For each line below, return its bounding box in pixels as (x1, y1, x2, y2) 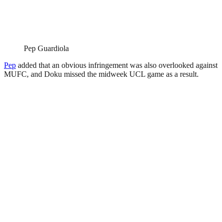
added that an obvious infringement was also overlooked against (16, 60, 218, 69)
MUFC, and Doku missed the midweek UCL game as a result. (4, 69, 199, 78)
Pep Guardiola (24, 44, 69, 53)
